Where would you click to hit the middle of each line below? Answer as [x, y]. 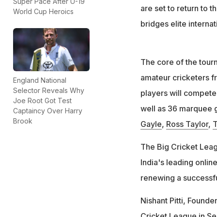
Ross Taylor [187, 124]
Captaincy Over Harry [48, 110]
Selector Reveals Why [49, 90]
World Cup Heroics [43, 12]
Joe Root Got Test [42, 100]
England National [40, 80]
